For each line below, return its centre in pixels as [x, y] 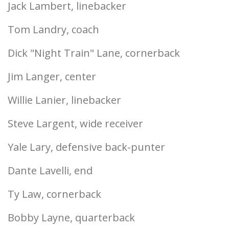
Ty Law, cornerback [54, 194]
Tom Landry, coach [53, 29]
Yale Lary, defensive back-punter [86, 147]
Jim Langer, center [52, 76]
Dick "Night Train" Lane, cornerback [94, 53]
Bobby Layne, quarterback [71, 217]
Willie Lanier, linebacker [64, 100]
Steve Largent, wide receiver [75, 123]
